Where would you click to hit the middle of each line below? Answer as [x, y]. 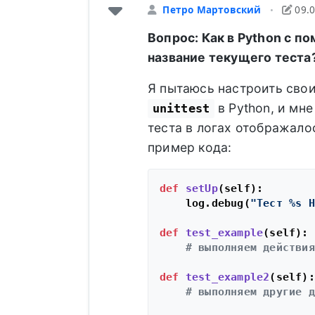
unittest [181, 109]
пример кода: [189, 148]
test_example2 [227, 277]
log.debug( [205, 203]
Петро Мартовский [212, 10]
